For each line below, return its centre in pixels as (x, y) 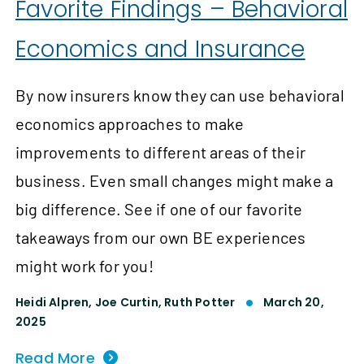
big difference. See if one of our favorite (159, 209)
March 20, (294, 303)
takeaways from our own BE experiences (161, 238)
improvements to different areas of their (161, 152)
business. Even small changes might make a (175, 181)
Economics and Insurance (160, 50)
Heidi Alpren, (55, 303)
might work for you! (84, 266)
